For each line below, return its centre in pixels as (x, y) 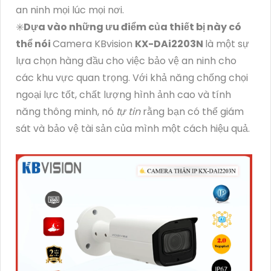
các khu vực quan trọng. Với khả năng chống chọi (132, 78)
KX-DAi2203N (170, 44)
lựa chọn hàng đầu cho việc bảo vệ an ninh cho (126, 61)
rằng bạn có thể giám (192, 112)
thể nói (34, 44)
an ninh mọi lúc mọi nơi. (70, 10)
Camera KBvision (94, 44)
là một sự (227, 44)
